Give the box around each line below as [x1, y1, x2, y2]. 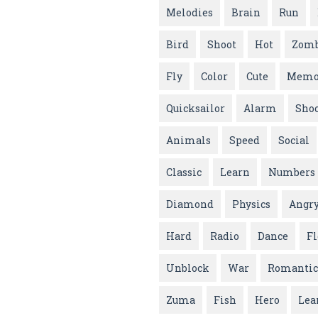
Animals [166, 133, 211, 148]
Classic [166, 165, 202, 180]
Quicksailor [166, 102, 225, 116]
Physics [232, 197, 270, 212]
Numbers [268, 165, 315, 180]
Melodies [166, 6, 213, 20]
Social [278, 133, 309, 148]
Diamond [166, 197, 214, 212]
